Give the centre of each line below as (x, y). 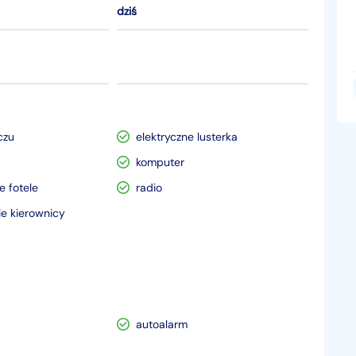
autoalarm (161, 324)
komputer (160, 162)
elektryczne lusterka (186, 137)
